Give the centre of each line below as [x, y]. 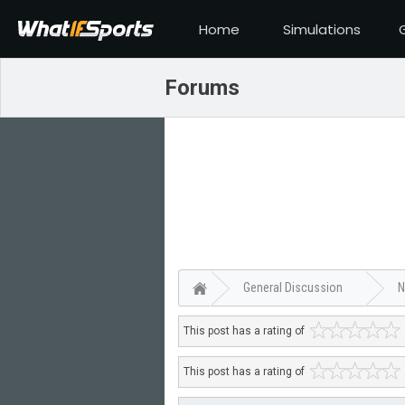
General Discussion [293, 287]
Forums [202, 88]
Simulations [321, 29]
